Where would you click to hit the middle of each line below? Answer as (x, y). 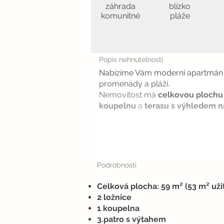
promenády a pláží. (134, 84)
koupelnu (117, 106)
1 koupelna (118, 208)
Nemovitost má (128, 95)
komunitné (120, 16)
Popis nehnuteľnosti (131, 59)
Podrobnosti (117, 165)
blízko (180, 6)
